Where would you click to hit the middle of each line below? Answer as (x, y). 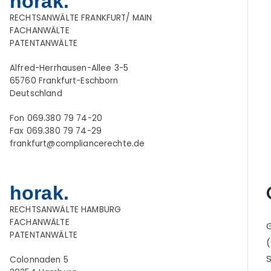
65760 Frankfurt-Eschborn (64, 81)
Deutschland (36, 94)
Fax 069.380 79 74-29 (56, 131)
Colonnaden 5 (39, 260)
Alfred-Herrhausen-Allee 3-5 (69, 68)
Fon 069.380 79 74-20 (56, 119)
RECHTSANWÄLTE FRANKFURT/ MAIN (81, 18)
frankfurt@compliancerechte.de (77, 144)
